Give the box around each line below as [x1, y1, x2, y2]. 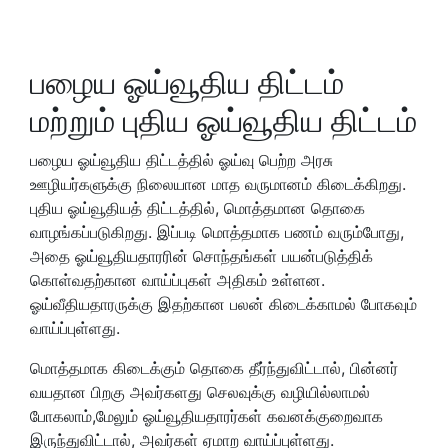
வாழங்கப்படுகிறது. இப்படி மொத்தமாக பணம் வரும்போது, [30, 221, 404, 242]
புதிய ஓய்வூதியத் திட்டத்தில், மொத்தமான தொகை [30, 197, 365, 218]
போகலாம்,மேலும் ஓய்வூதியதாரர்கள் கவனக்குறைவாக [30, 405, 383, 426]
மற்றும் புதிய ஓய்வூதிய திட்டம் [30, 100, 417, 140]
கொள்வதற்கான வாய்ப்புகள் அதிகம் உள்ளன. [30, 269, 325, 290]
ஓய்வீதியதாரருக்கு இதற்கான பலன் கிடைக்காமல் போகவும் [30, 293, 417, 314]
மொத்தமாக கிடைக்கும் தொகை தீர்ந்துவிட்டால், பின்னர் [30, 357, 398, 378]
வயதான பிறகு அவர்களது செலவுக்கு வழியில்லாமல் [30, 381, 370, 402]
